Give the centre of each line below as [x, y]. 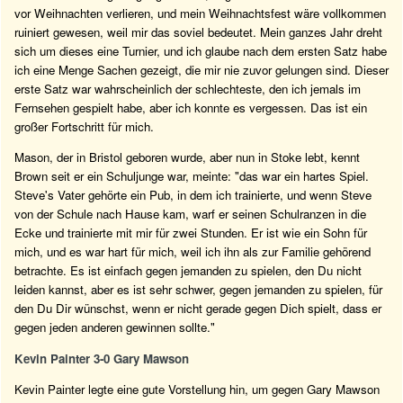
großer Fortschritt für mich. [84, 126]
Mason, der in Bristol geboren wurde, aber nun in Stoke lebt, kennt [187, 157]
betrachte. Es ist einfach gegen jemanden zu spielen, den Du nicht [188, 271]
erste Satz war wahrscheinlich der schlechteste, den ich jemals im [188, 88]
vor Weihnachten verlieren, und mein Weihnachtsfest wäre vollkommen [200, 13]
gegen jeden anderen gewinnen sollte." [115, 327]
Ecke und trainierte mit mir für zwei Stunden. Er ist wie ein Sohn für [191, 233]
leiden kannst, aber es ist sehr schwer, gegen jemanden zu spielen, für [198, 290]
